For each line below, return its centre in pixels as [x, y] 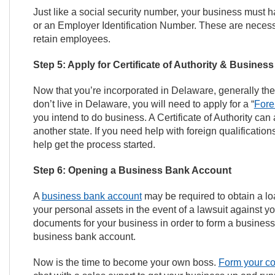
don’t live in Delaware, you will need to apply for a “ [143, 104]
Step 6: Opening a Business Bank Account [132, 170]
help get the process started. [95, 145]
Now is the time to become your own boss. [126, 262]
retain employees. [73, 39]
